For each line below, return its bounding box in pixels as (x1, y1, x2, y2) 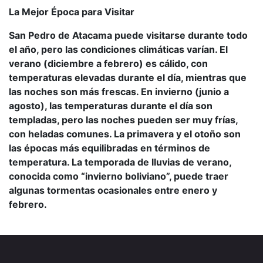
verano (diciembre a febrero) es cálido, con (9, 58, 208, 69)
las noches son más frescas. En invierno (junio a (9, 86, 229, 97)
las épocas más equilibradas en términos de (9, 142, 210, 154)
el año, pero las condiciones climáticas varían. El (9, 43, 228, 55)
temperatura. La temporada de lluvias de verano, (9, 156, 231, 168)
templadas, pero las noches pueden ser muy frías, (9, 114, 238, 126)
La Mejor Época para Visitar (9, 6, 134, 18)
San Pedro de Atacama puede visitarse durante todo (9, 29, 248, 41)
